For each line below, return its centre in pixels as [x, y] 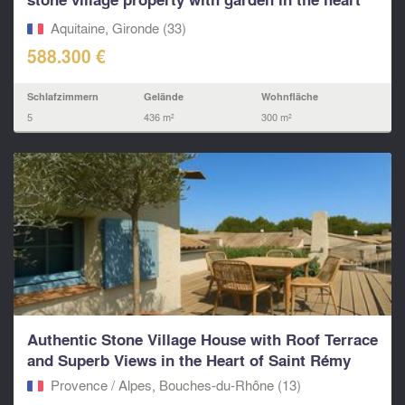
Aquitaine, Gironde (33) [118, 28]
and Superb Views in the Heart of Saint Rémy [189, 361]
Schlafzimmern [63, 97]
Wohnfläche [289, 97]
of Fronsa [61, 21]
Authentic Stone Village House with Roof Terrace [202, 340]
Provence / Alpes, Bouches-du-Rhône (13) [175, 385]
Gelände [164, 97]
